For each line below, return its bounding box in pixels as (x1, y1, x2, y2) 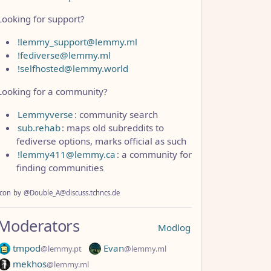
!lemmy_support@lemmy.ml (18, 35, 137, 48)
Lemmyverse (18, 108, 73, 120)
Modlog (158, 221, 191, 233)
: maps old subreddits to (62, 121, 164, 134)
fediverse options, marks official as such (16, 134, 186, 147)
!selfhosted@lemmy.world (18, 62, 128, 74)
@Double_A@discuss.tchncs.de (24, 188, 120, 198)
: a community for (117, 148, 192, 160)
